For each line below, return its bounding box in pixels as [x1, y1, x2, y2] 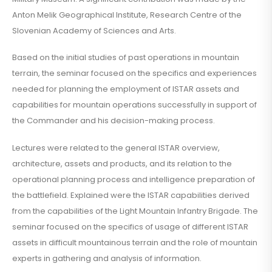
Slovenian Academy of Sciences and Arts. [12, 24, 176, 36]
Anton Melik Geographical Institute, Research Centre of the [12, 8, 242, 21]
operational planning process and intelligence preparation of [12, 173, 255, 185]
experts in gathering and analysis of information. [12, 252, 202, 264]
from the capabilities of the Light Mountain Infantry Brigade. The [12, 205, 258, 217]
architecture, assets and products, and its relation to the [12, 157, 232, 169]
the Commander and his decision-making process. [12, 115, 215, 127]
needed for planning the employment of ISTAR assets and [12, 83, 239, 95]
